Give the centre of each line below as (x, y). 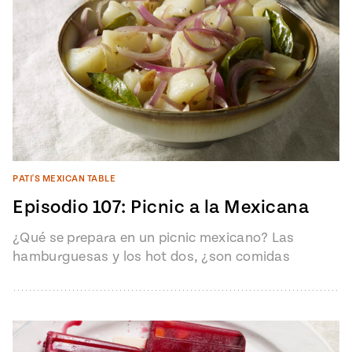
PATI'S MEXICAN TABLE (64, 179)
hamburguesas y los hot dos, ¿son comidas (151, 257)
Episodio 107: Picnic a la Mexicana (161, 208)
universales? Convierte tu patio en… (127, 276)
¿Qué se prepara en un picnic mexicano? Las (154, 238)
